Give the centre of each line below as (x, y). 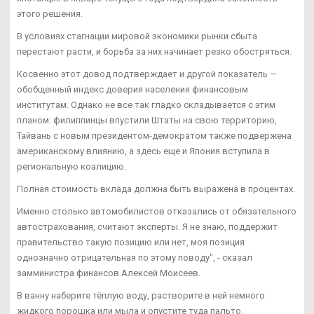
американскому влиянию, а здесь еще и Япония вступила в (143, 151)
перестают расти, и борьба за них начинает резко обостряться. (154, 51)
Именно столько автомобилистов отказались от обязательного (157, 211)
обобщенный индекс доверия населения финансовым (132, 89)
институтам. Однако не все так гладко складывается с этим (146, 104)
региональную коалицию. (71, 166)
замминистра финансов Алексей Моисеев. (109, 273)
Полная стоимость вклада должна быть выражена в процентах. (156, 189)
